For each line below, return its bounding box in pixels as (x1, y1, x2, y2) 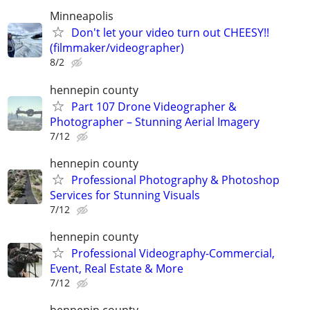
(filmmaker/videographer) (50, 40, 184, 56)
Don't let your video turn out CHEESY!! (71, 25, 269, 41)
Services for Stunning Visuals (50, 187, 200, 203)
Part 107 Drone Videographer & (71, 98, 237, 114)
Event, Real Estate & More (50, 260, 183, 276)
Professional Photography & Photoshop (71, 172, 280, 188)
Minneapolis (50, 8, 113, 24)
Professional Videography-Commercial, (71, 245, 275, 261)
